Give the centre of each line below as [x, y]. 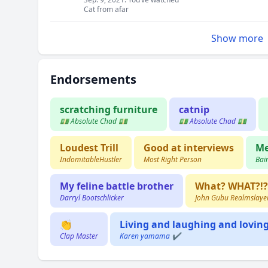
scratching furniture [109, 109]
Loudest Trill [89, 148]
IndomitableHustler [91, 159]
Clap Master [79, 236]
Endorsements [93, 79]
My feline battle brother [117, 186]
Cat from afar [106, 9]
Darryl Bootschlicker [92, 198]
